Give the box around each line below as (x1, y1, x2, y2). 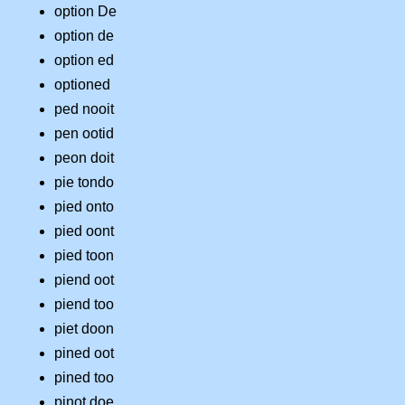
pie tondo (54, 174, 114, 191)
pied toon (54, 248, 114, 264)
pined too (54, 370, 114, 386)
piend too (54, 297, 114, 313)
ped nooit (54, 101, 114, 118)
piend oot (54, 272, 114, 288)
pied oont (54, 223, 114, 240)
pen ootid (54, 126, 114, 142)
